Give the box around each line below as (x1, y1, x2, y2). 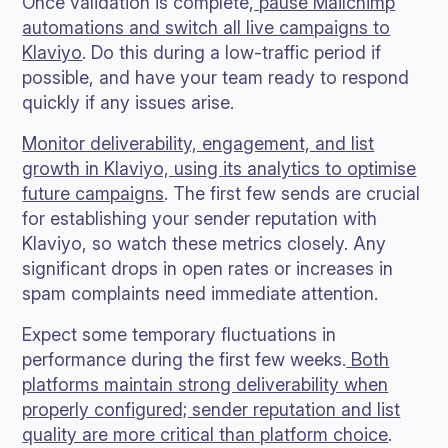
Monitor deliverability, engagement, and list (22, 133, 375, 154)
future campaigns (22, 183, 165, 204)
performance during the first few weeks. (22, 349, 347, 370)
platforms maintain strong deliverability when (22, 374, 389, 395)
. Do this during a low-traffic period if (82, 42, 382, 63)
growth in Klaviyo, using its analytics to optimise (22, 158, 417, 179)
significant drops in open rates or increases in (22, 258, 394, 279)
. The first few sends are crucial (164, 183, 421, 204)
